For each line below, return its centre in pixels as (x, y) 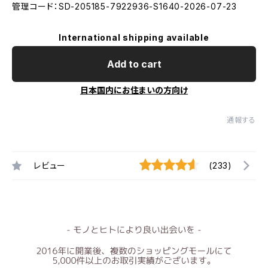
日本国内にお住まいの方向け (134, 90)
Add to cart (134, 64)
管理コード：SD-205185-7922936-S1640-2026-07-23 (124, 6)
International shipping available (134, 37)
